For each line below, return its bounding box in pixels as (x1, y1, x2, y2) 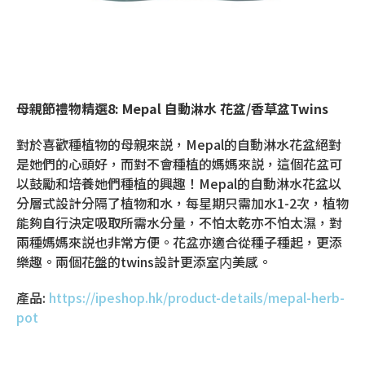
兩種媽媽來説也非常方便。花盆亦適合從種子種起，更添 (16, 232, 342, 253)
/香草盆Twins (246, 99, 328, 119)
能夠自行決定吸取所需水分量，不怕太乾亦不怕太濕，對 (16, 213, 342, 233)
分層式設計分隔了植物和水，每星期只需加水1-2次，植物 (16, 193, 349, 213)
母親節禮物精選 (16, 99, 108, 119)
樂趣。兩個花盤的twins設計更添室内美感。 (16, 252, 271, 272)
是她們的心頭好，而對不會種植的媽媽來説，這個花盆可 (16, 154, 342, 174)
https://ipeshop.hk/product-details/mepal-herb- (46, 288, 345, 308)
